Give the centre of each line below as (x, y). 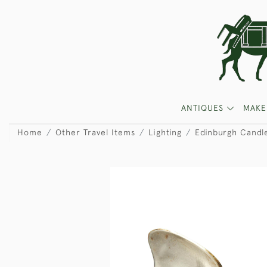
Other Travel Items (95, 132)
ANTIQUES (204, 108)
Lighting (165, 132)
